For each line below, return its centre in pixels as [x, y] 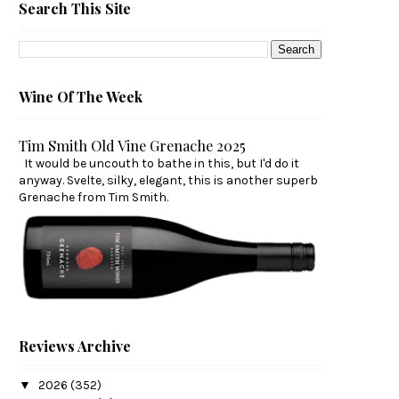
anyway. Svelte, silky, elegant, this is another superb [168, 181]
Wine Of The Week [81, 97]
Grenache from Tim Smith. [94, 198]
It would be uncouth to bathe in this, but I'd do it [159, 164]
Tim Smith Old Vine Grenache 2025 [132, 146]
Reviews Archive [75, 346]
